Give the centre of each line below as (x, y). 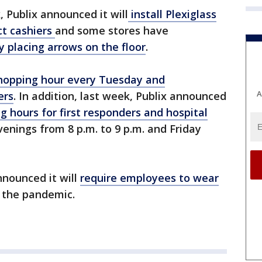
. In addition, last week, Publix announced (120, 96)
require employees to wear (149, 178)
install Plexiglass (172, 14)
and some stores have (112, 30)
